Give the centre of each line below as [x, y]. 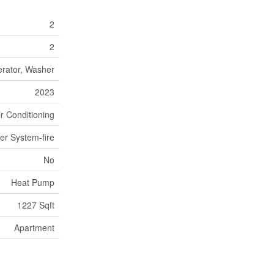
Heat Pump [33, 182]
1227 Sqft [36, 205]
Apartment [34, 228]
